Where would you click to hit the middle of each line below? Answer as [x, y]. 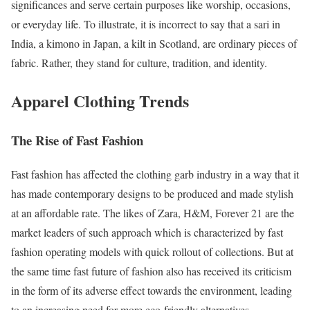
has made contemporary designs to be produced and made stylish [152, 193]
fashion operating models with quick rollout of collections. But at [152, 251]
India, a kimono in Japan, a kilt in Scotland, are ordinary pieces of [154, 44]
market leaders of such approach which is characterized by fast [147, 232]
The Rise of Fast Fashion [77, 140]
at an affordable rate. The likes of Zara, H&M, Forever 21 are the [153, 212]
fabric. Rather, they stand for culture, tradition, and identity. [139, 63]
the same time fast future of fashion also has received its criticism [151, 271]
